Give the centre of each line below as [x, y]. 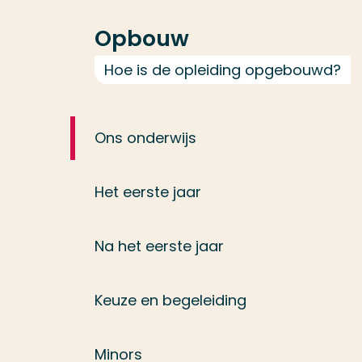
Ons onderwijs [145, 138]
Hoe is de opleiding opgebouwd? [223, 70]
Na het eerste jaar [159, 246]
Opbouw [142, 39]
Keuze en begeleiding [170, 301]
